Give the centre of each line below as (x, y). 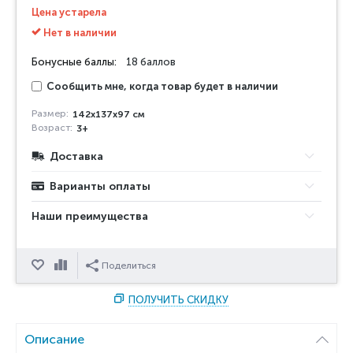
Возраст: (52, 128)
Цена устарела (69, 13)
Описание (54, 340)
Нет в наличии (79, 33)
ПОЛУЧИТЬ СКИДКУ (178, 300)
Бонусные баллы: (74, 62)
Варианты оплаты (100, 187)
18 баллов (151, 62)
